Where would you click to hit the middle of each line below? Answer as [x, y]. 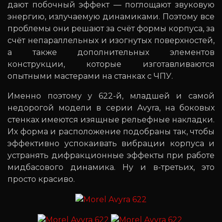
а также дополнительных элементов [111, 53]
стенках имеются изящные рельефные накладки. [111, 120]
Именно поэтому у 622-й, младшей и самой [111, 96]
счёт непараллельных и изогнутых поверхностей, [111, 41]
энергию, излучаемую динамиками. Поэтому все [111, 17]
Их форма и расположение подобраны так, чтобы [111, 132]
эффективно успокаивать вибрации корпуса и [111, 144]
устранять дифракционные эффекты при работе [111, 156]
